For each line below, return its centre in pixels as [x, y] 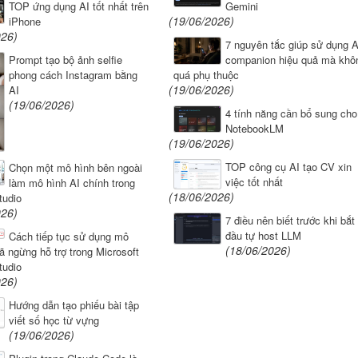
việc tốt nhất [254, 182]
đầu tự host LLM [263, 236]
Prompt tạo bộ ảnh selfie [65, 60]
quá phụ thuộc [206, 75]
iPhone [24, 22]
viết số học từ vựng [54, 320]
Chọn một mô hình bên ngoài [75, 167]
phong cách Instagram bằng [73, 75]
